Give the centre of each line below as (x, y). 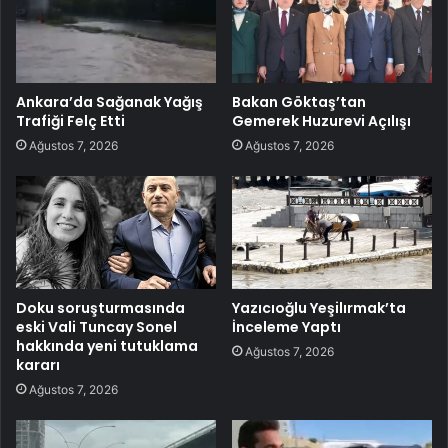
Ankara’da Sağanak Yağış (109, 101)
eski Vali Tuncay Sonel (96, 326)
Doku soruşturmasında (100, 307)
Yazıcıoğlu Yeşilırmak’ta (319, 307)
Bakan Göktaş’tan (299, 101)
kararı (38, 364)
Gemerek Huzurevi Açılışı (321, 120)
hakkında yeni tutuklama (107, 345)
